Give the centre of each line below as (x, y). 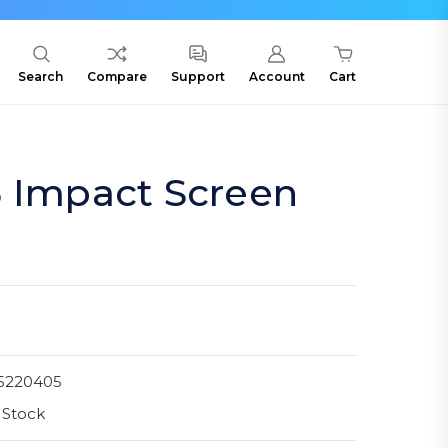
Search (40, 77)
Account (277, 77)
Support (198, 77)
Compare (117, 77)
